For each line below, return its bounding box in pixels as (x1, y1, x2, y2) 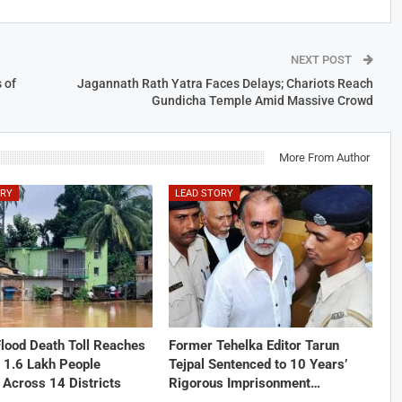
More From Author (278, 150, 370, 164)
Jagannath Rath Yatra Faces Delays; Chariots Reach (76, 75, 373, 91)
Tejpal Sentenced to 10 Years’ (168, 356, 347, 373)
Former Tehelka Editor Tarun (168, 337, 339, 354)
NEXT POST (290, 52, 354, 66)
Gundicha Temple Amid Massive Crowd (151, 92, 373, 108)
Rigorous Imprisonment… (168, 375, 320, 392)
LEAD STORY (174, 187, 233, 199)
